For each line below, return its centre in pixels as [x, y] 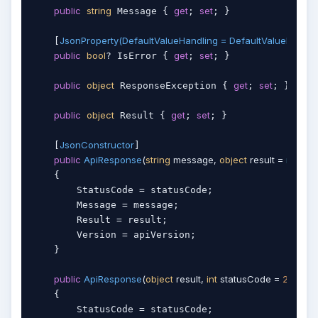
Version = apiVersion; [114, 235]
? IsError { [140, 56]
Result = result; [99, 220]
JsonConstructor [97, 145]
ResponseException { [174, 86]
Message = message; [105, 205]
